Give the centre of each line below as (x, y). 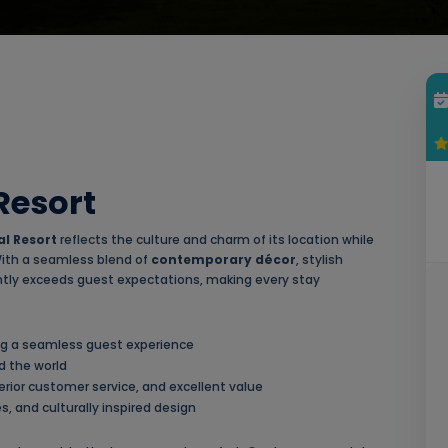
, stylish (319, 260)
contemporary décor (223, 260)
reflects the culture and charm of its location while (215, 240)
